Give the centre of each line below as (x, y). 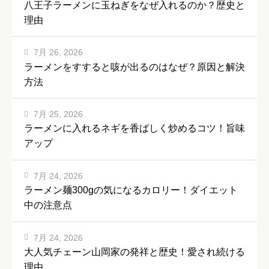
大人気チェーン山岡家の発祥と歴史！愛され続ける (134, 252)
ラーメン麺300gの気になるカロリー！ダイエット (131, 190)
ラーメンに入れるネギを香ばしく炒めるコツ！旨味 (134, 128)
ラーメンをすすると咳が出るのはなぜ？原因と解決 (134, 67)
